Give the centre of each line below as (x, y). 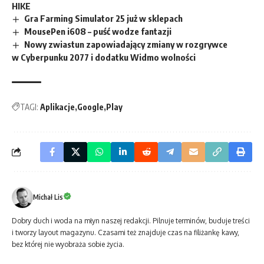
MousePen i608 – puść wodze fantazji (98, 32)
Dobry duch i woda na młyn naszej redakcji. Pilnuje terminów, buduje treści (131, 220)
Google (90, 107)
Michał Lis (48, 197)
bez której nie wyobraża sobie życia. (68, 244)
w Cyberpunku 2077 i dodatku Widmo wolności (104, 57)
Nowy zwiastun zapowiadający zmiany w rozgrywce (126, 44)
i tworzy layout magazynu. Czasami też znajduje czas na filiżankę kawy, (126, 232)
